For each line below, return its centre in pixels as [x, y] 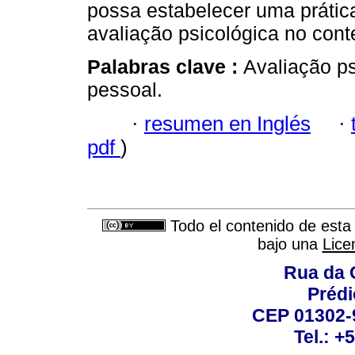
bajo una [290, 244]
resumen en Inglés [227, 123]
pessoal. [125, 90]
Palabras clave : [165, 67]
